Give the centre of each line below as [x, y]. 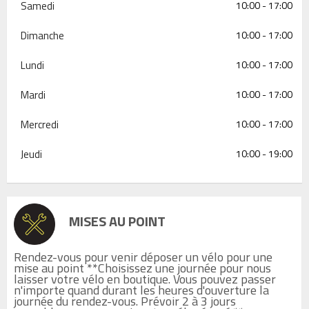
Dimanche [42, 36]
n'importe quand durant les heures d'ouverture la [141, 290]
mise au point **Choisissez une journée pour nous [142, 268]
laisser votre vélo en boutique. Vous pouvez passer [145, 279]
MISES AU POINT [117, 221]
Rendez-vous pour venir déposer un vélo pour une [143, 257]
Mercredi [40, 124]
